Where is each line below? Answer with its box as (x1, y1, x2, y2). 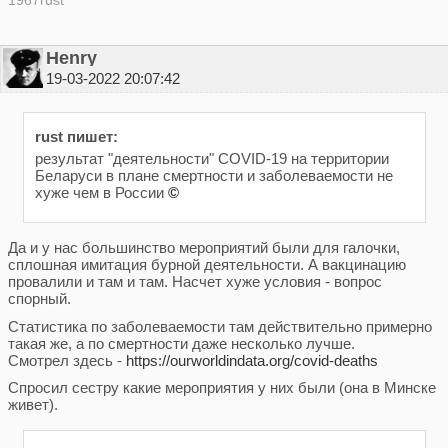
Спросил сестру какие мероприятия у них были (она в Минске (7, 379, 436, 397)
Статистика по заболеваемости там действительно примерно (7, 317, 432, 335)
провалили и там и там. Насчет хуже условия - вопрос (7, 273, 382, 291)
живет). (7, 396, 58, 414)
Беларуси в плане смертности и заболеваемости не (34, 167, 393, 185)
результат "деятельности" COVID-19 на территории (34, 150, 389, 168)
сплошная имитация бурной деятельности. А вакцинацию (7, 256, 406, 274)
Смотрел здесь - (7, 351, 126, 369)
